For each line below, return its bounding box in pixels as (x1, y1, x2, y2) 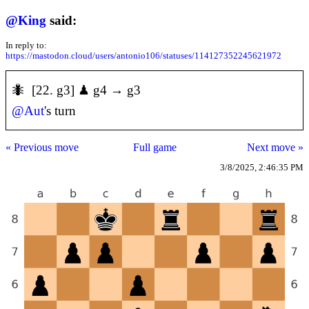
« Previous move (6, 141, 79, 154)
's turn (44, 103, 76, 119)
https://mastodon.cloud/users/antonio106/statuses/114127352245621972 (6, 51, 281, 61)
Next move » (247, 141, 303, 154)
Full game (132, 141, 177, 154)
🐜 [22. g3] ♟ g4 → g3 (12, 83, 141, 98)
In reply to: (6, 41, 47, 51)
